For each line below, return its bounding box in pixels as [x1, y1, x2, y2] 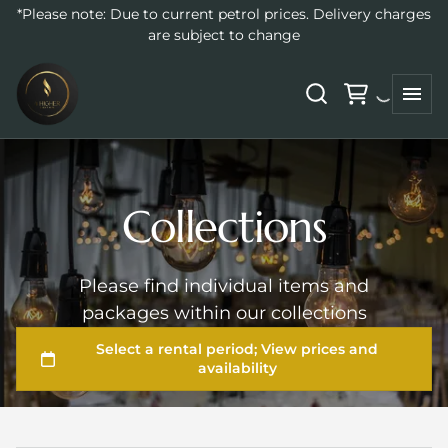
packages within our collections [81, 302, 367, 325]
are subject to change [148, 26, 300, 44]
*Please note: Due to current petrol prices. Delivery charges [17, 5, 431, 23]
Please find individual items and [79, 275, 369, 298]
